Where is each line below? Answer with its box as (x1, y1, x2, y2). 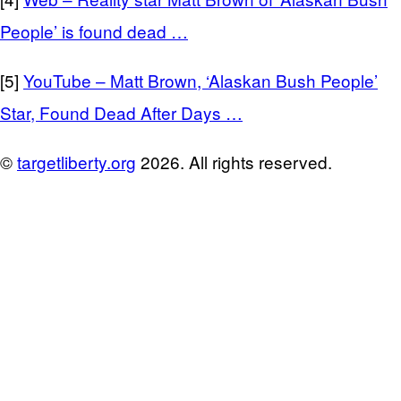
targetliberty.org (17, 149, 136, 174)
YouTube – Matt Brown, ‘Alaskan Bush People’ (23, 67, 378, 92)
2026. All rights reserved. (136, 149, 332, 174)
